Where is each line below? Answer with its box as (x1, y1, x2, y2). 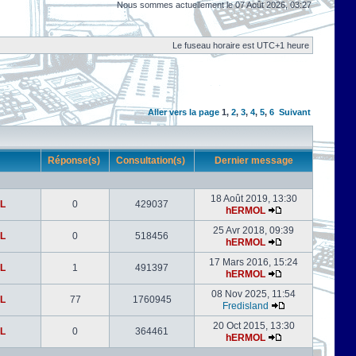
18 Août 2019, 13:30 (210, 193, 297, 204)
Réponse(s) (45, 155, 105, 166)
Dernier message (211, 155, 296, 166)
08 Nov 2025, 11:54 (211, 288, 296, 300)
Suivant (279, 107, 311, 117)
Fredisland (222, 300, 269, 311)
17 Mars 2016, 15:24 (209, 257, 298, 268)
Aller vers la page (148, 107, 222, 117)
